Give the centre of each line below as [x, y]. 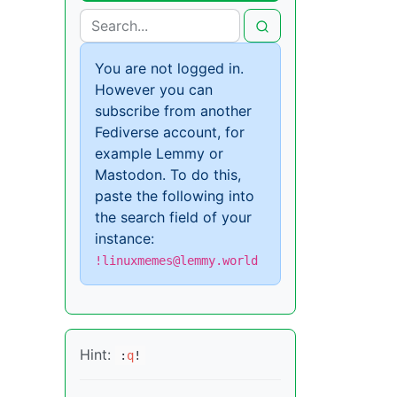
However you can [154, 89]
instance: [125, 238]
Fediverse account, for [170, 132]
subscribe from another [173, 110]
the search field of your [173, 217]
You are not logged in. [169, 68]
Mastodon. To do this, [168, 174]
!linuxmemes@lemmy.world [176, 260]
